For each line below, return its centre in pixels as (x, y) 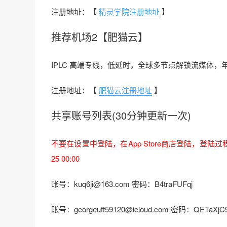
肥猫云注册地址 (125, 90)
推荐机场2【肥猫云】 (100, 37)
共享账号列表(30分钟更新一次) (121, 115)
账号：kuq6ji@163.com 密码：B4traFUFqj (122, 184)
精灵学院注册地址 (129, 11)
